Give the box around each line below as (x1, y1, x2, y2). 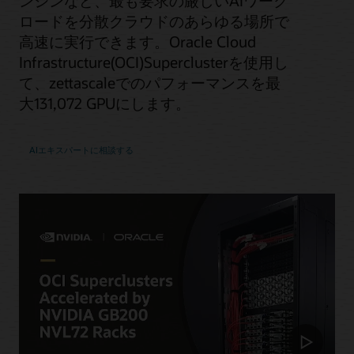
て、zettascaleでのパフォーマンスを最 (19, 73, 281, 93)
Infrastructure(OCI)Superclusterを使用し (19, 52, 288, 73)
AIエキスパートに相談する (28, 144, 134, 156)
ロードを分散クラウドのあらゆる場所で (19, 11, 289, 32)
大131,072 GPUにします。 (19, 93, 190, 114)
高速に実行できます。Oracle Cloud (19, 32, 256, 52)
